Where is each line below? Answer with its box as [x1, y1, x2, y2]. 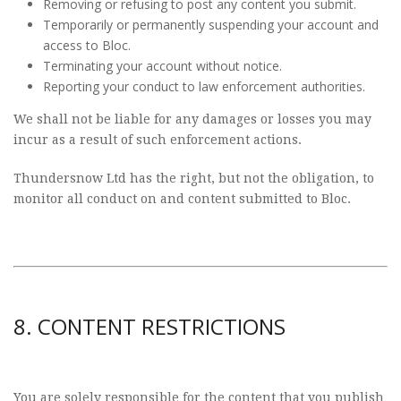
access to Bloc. [42, 37, 131, 54]
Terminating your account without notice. [42, 57, 282, 74]
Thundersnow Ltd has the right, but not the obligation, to [13, 171, 374, 185]
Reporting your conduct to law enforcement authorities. [42, 78, 365, 95]
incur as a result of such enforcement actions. [13, 132, 302, 147]
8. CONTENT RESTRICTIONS [13, 311, 286, 341]
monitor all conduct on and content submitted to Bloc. [13, 192, 351, 206]
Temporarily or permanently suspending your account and [42, 16, 379, 33]
